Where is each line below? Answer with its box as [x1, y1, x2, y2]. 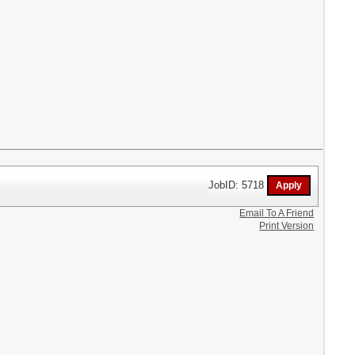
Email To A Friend [239, 207, 315, 219]
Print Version [259, 219, 315, 231]
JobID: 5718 [208, 178, 268, 191]
